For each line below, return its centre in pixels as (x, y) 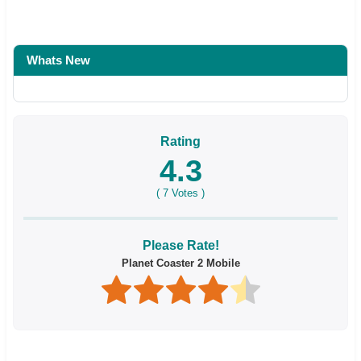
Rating (180, 141)
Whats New (58, 60)
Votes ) (187, 193)
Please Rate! (180, 245)
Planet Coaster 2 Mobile (180, 263)
